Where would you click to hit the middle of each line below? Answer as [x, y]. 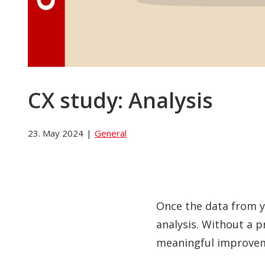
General [111, 133]
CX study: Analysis [120, 101]
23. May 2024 [56, 133]
